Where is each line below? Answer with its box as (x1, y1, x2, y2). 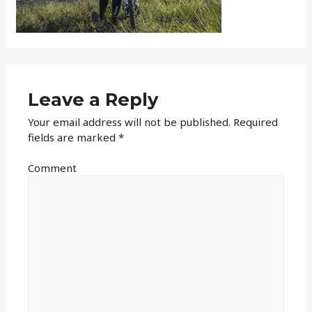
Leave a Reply (28, 88, 159, 110)
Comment (28, 161, 77, 175)
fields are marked (28, 130, 119, 144)
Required (231, 114, 279, 129)
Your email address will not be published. (28, 114, 231, 129)
